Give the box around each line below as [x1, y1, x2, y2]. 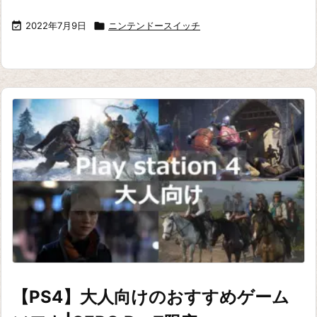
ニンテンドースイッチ [108, 19, 200, 31]
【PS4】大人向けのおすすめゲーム [12, 287, 289, 308]
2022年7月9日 [25, 19, 86, 31]
